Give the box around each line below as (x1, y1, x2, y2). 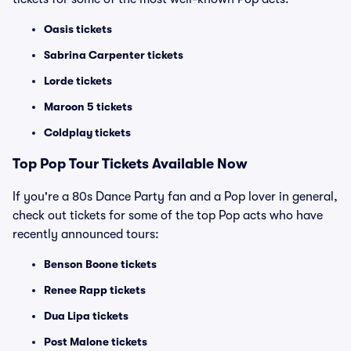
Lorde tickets (44, 74, 112, 87)
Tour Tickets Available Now (66, 156, 248, 172)
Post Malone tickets (44, 335, 147, 348)
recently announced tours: (13, 227, 159, 241)
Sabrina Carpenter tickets (44, 49, 183, 61)
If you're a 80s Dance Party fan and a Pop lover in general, (13, 190, 338, 204)
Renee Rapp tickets (44, 284, 146, 296)
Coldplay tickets (44, 126, 131, 139)
